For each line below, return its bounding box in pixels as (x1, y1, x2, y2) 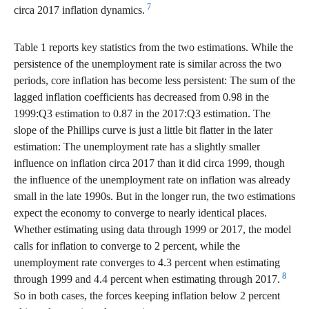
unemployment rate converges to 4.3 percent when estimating (14, 257, 280, 269)
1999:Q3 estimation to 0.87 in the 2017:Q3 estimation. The (14, 108, 270, 120)
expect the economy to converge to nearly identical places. (14, 207, 267, 219)
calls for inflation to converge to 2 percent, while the (14, 240, 240, 252)
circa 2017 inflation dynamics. (14, 4, 145, 17)
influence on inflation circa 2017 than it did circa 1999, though (14, 157, 285, 170)
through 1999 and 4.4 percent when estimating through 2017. (14, 273, 280, 286)
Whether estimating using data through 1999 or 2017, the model (14, 223, 291, 236)
